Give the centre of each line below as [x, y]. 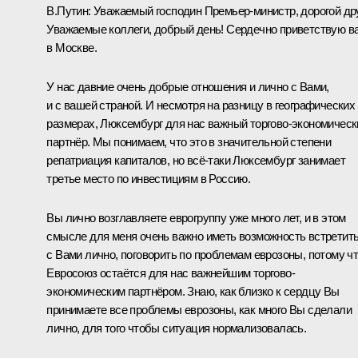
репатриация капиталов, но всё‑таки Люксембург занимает [196, 160]
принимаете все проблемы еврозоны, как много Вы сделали [199, 309]
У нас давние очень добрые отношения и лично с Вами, [188, 86]
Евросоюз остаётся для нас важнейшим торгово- [171, 272]
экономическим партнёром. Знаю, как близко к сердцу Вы [193, 291]
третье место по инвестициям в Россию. [149, 178]
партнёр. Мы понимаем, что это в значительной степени [189, 141]
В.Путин [68, 10]
